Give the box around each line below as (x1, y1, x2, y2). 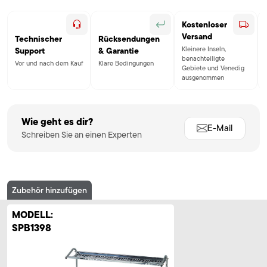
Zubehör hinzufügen (12, 184, 87, 197)
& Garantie (98, 44, 139, 57)
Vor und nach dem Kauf (15, 58, 83, 69)
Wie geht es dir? (21, 114, 93, 129)
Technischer (15, 32, 62, 45)
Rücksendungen (98, 32, 160, 45)
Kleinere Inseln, (182, 44, 226, 54)
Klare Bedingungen (98, 58, 154, 69)
